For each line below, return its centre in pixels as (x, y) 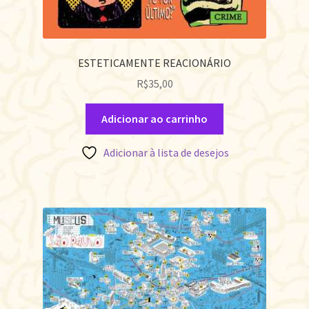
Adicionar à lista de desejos (166, 152)
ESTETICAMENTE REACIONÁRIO (154, 62)
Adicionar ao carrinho (154, 119)
